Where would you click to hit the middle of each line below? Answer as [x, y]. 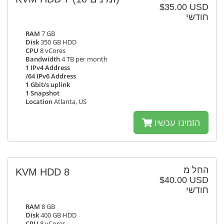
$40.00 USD [184, 180]
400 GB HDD [58, 215]
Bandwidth [43, 59]
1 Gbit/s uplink [48, 85]
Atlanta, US [69, 102]
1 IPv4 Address [48, 68]
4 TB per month [84, 59]
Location [39, 102]
